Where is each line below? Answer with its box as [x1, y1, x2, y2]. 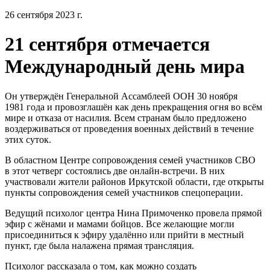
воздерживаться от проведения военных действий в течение [5, 123, 254, 134]
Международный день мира [5, 55, 245, 78]
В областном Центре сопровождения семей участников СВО [5, 154, 256, 165]
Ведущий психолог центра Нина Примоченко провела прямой [5, 207, 262, 218]
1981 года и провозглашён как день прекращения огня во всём [5, 101, 262, 112]
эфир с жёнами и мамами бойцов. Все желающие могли [5, 218, 234, 229]
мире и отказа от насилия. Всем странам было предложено [5, 112, 246, 123]
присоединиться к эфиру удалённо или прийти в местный [5, 229, 244, 240]
